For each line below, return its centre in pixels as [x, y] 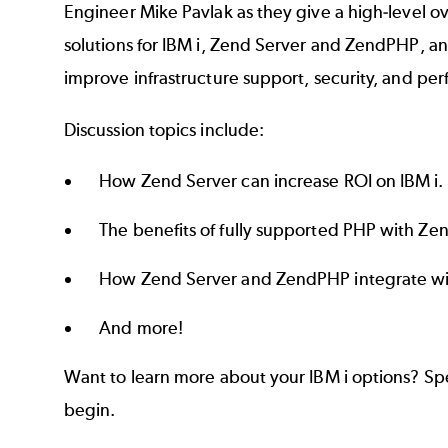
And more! [141, 328]
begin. [90, 410]
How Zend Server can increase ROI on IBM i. [271, 181]
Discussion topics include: [164, 129]
